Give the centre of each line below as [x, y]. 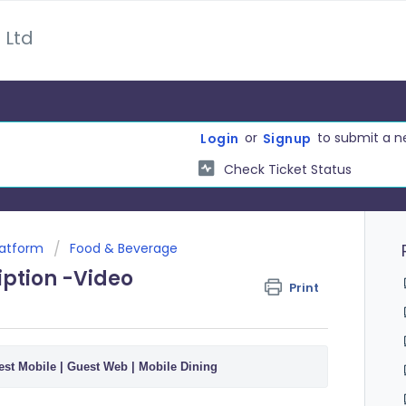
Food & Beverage [124, 248]
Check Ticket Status [288, 169]
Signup [287, 139]
